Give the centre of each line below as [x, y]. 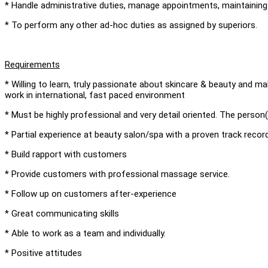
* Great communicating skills [62, 213]
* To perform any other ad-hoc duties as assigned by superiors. [131, 25]
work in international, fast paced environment [95, 95]
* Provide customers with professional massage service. [117, 174]
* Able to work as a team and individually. [85, 233]
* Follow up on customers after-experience [91, 194]
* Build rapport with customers [66, 154]
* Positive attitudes [43, 253]
